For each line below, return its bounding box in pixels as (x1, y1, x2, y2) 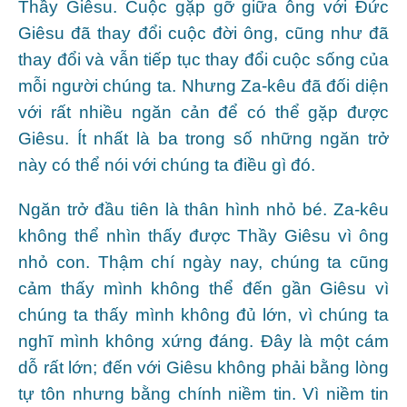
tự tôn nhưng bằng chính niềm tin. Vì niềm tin (18, 383, 389, 403)
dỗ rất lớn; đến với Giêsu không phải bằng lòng (18, 357, 389, 377)
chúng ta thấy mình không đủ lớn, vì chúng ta (18, 304, 389, 324)
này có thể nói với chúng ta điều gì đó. (18, 154, 315, 174)
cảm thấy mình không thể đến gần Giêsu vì (18, 278, 389, 298)
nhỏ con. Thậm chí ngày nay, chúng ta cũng (18, 252, 389, 272)
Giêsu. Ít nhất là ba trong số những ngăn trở (18, 128, 389, 148)
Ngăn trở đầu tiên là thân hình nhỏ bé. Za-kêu (18, 199, 389, 219)
